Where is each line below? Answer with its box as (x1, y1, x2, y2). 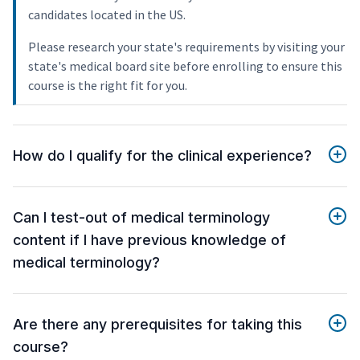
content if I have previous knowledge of (13, 231, 286, 249)
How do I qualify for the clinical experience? (13, 147, 312, 165)
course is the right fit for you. (28, 77, 187, 94)
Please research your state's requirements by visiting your (28, 39, 345, 55)
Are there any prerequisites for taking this (13, 316, 302, 333)
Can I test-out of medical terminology (13, 209, 270, 227)
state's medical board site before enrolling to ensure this (28, 58, 342, 75)
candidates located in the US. (28, 6, 186, 23)
